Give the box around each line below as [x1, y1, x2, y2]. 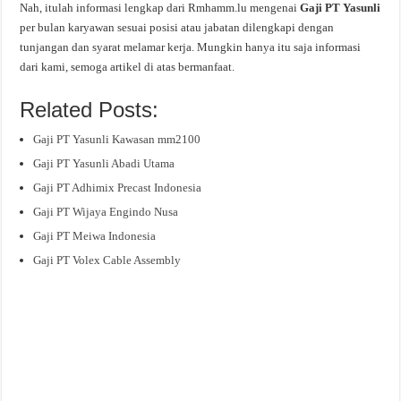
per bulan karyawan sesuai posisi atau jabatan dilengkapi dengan [20, 20, 335, 34]
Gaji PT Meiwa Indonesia [33, 228, 157, 243]
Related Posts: [20, 97, 159, 122]
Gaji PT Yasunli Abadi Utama [33, 156, 175, 170]
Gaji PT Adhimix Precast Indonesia [33, 180, 202, 194]
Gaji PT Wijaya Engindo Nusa [33, 204, 179, 218]
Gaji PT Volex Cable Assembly [33, 252, 182, 267]
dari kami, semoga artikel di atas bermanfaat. [20, 59, 235, 73]
